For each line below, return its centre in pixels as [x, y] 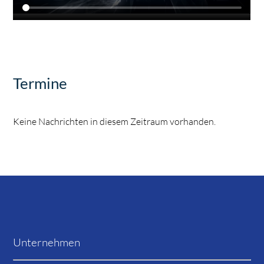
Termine [40, 83]
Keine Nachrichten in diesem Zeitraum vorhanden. [115, 122]
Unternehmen [47, 242]
